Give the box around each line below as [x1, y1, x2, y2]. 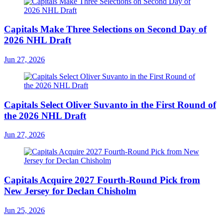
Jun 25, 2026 [4, 206, 45, 215]
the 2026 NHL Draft [4, 110, 86, 121]
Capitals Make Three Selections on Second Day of [4, 24, 207, 35]
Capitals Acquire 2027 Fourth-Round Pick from [4, 175, 200, 186]
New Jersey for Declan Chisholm [4, 186, 136, 197]
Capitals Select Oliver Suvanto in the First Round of [4, 99, 216, 110]
